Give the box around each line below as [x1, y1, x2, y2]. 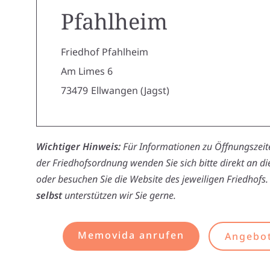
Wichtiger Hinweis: [36, 140, 121, 153]
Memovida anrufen [77, 228, 184, 242]
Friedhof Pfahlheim [61, 45, 148, 58]
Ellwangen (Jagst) [91, 84, 169, 97]
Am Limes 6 [61, 64, 113, 78]
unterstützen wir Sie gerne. [62, 189, 176, 202]
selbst [36, 189, 62, 202]
